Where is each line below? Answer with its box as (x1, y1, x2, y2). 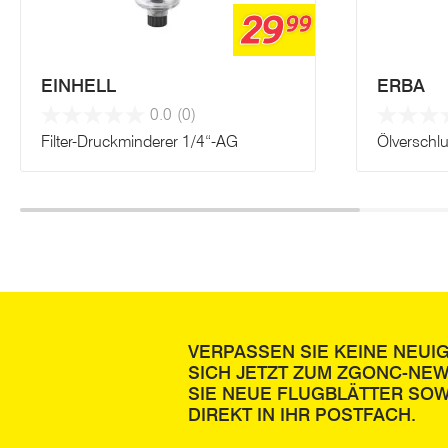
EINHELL (41, 75, 116, 97)
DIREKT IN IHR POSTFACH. (187, 404, 416, 426)
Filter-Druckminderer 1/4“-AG (41, 132, 238, 151)
